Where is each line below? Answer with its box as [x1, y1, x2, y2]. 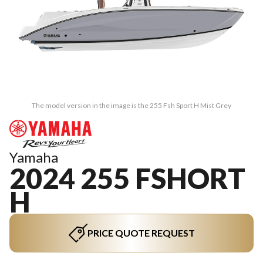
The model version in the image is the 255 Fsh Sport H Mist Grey [32, 101, 231, 110]
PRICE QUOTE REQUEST [87, 227, 195, 238]
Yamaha [9, 149, 58, 166]
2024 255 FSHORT [9, 161, 245, 195]
